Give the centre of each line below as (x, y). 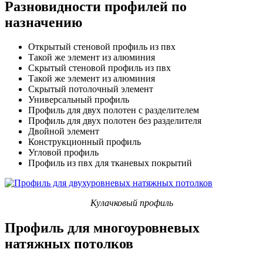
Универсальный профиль (79, 100)
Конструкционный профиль (85, 142)
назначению (43, 22)
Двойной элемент (64, 131)
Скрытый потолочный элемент (91, 89)
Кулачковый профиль (131, 203)
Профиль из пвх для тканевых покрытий (110, 163)
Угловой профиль (63, 153)
